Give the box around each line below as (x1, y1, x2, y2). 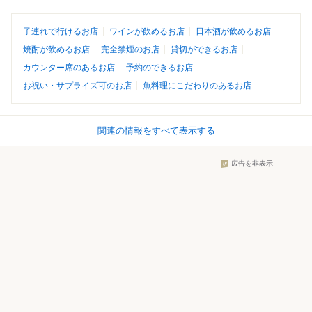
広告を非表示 (231, 159, 273, 168)
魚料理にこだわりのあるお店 (143, 81, 251, 91)
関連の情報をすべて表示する (97, 125, 215, 136)
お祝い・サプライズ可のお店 (23, 81, 132, 91)
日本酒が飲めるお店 (196, 26, 271, 37)
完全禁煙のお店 (101, 45, 159, 55)
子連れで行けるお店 (23, 26, 98, 37)
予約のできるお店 (126, 63, 193, 73)
